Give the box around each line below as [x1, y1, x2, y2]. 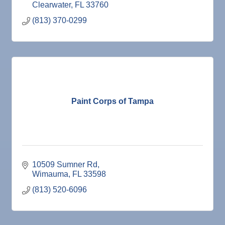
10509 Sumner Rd [32, 160, 97, 169]
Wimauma [32, 170, 68, 179]
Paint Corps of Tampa [71, 96, 154, 105]
